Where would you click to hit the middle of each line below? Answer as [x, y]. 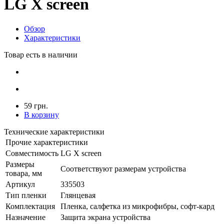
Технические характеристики [54, 131]
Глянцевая [78, 195]
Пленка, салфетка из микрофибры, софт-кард [137, 206]
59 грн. [36, 105]
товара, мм [24, 173]
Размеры [20, 164]
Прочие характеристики [47, 142]
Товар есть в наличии [41, 54]
